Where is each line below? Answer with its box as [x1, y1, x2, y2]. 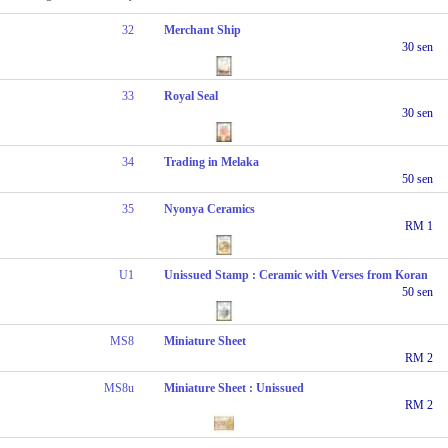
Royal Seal [164, 88, 219, 103]
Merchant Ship [164, 22, 242, 37]
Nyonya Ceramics [164, 201, 256, 216]
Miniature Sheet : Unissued [164, 380, 305, 395]
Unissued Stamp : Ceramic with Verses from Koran [164, 267, 429, 282]
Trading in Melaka [164, 154, 260, 169]
